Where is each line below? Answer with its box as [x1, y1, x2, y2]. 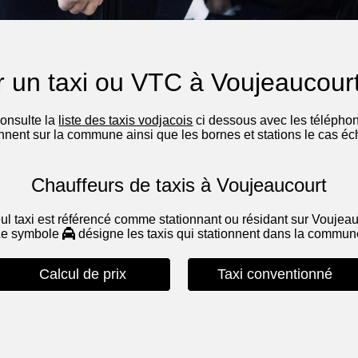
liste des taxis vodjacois [58, 113, 193, 128]
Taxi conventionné [217, 266, 332, 283]
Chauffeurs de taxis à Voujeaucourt [30, 174, 327, 197]
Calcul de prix [39, 266, 127, 283]
